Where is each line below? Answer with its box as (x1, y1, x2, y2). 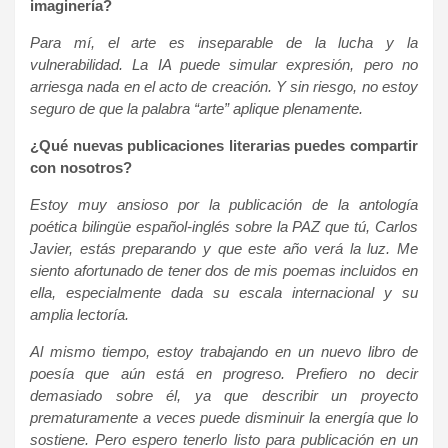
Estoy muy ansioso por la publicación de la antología (30, 195, 418, 213)
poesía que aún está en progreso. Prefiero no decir (30, 364, 418, 382)
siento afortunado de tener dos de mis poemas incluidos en (30, 261, 418, 279)
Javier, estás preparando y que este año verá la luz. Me (30, 239, 418, 257)
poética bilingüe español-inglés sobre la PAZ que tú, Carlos (30, 217, 418, 235)
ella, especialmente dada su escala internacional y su (30, 283, 418, 301)
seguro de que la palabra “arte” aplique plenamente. (30, 99, 363, 117)
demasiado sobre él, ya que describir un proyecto (30, 386, 418, 404)
